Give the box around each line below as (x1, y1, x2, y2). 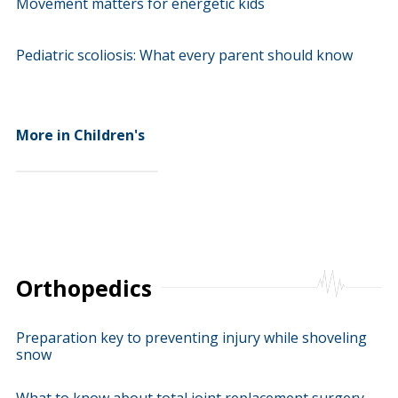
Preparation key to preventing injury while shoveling (16, 328, 368, 347)
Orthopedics (16, 273, 153, 303)
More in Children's (16, 125, 146, 145)
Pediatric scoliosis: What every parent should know (16, 45, 354, 66)
